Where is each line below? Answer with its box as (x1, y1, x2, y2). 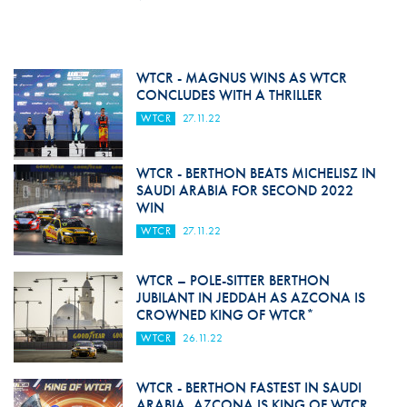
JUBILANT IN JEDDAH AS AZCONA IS (135, 288, 365, 308)
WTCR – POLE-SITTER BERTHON (135, 271, 330, 291)
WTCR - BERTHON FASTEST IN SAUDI (135, 378, 362, 398)
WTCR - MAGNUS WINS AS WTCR (135, 68, 347, 88)
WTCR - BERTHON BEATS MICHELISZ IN (135, 164, 376, 184)
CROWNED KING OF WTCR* (135, 305, 314, 325)
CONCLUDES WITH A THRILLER (135, 85, 323, 105)
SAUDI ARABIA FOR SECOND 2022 (135, 181, 353, 201)
